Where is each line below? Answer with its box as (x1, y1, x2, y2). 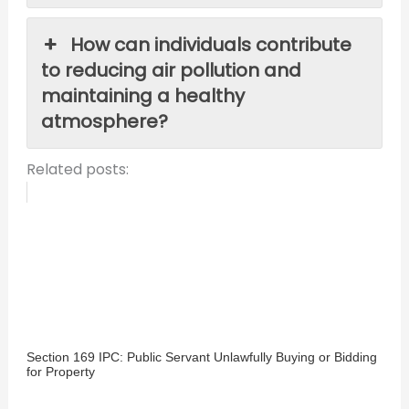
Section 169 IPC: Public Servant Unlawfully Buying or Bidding (26, 349, 377, 364)
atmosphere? (40, 108, 168, 134)
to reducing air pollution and (40, 57, 301, 83)
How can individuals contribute (70, 31, 351, 58)
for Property (26, 363, 95, 379)
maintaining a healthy (40, 82, 245, 109)
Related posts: (26, 158, 129, 180)
